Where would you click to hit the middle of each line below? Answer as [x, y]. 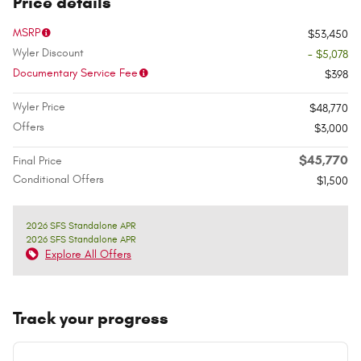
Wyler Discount [48, 52]
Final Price [37, 160]
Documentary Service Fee [75, 73]
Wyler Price [39, 106]
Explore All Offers [88, 254]
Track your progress [91, 318]
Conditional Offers [58, 179]
